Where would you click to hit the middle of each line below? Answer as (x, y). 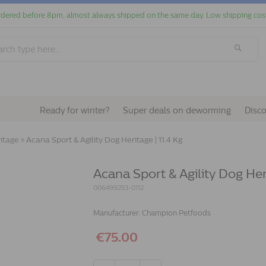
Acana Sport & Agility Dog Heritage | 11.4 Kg (104, 140)
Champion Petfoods (177, 213)
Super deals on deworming (177, 111)
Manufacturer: (118, 213)
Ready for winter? (75, 111)
